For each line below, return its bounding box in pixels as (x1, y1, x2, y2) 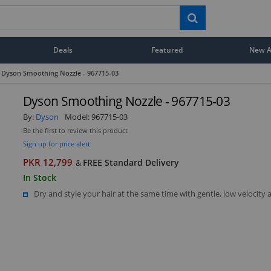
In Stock (22, 171, 56, 183)
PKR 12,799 (22, 155, 73, 169)
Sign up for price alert (22, 139, 90, 148)
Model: (64, 111, 91, 122)
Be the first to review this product (22, 126, 128, 135)
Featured (151, 45, 183, 54)
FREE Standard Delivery (82, 156, 179, 168)
